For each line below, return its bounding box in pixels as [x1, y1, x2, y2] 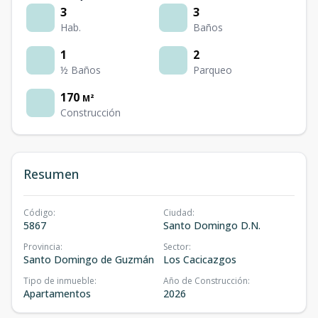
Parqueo [193, 63, 232, 77]
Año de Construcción [163, 275, 248, 287]
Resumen [23, 165, 79, 182]
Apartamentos [23, 287, 91, 300]
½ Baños [60, 63, 101, 77]
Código [23, 207, 53, 219]
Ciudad [163, 207, 192, 219]
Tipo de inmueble [23, 275, 94, 287]
